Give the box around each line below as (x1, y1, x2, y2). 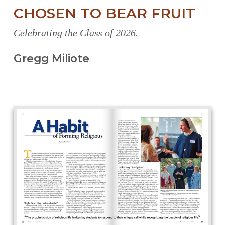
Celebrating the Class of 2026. (13, 27, 138, 39)
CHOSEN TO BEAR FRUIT (13, 5, 195, 22)
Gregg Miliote (13, 52, 89, 65)
